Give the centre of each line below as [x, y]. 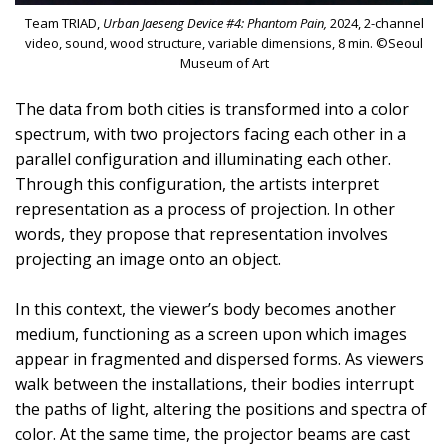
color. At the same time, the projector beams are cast [212, 433]
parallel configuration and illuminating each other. [203, 158]
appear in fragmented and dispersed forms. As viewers [219, 358]
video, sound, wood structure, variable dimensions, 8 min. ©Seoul [224, 42]
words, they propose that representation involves [201, 233]
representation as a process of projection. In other [205, 208]
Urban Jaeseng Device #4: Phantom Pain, [214, 22]
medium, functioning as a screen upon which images [211, 333]
